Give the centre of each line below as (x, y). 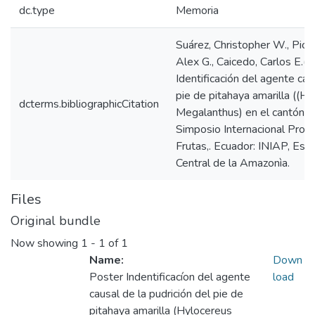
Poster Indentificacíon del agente (170, 277)
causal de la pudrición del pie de (166, 294)
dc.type (37, 11)
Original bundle (56, 221)
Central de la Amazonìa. (233, 163)
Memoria (197, 11)
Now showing (46, 244)
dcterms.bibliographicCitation (89, 104)
